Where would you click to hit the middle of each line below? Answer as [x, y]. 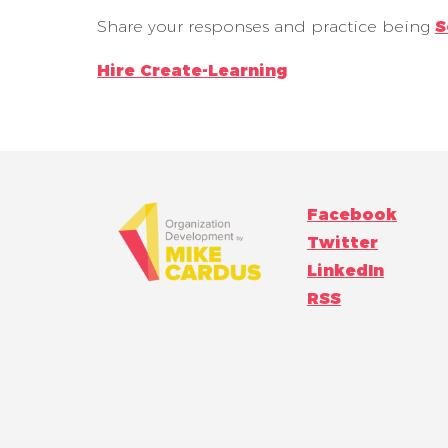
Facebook [352, 214]
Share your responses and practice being [266, 26]
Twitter [342, 242]
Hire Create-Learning [192, 70]
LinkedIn [345, 270]
